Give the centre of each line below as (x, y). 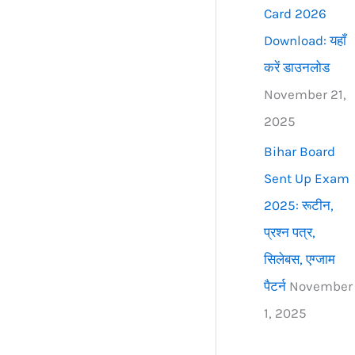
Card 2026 (296, 14)
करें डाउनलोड (297, 68)
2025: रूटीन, (299, 206)
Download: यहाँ (305, 41)
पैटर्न (275, 286)
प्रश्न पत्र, (290, 233)
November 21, (305, 95)
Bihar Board (300, 152)
